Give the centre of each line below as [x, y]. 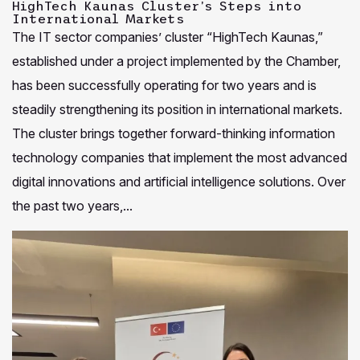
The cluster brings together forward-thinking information [174, 134]
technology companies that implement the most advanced [180, 158]
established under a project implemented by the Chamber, [176, 61]
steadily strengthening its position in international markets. [177, 110]
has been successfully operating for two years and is [164, 86]
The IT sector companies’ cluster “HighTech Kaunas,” [168, 37]
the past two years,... [72, 206]
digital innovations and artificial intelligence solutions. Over [179, 182]
